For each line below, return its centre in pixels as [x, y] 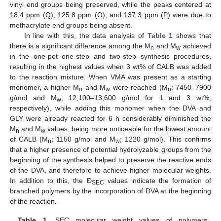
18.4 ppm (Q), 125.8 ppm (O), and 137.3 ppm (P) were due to [110, 15]
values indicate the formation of [157, 181]
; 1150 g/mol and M [83, 139]
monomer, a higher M [45, 88]
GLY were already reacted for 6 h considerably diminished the [110, 119]
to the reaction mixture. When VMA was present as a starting [110, 77]
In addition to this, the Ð [51, 181]
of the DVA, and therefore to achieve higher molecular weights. [110, 170]
